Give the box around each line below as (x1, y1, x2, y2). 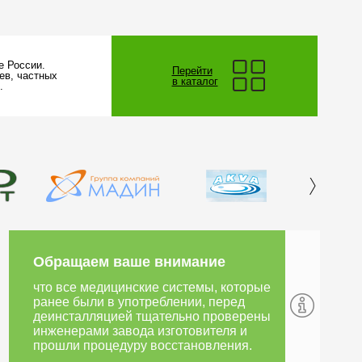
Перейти (171, 65, 213, 77)
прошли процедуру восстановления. (33, 339, 252, 352)
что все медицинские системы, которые (33, 280, 271, 294)
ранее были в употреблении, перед (33, 295, 245, 309)
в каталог (171, 75, 218, 87)
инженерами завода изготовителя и (33, 324, 247, 338)
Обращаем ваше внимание (33, 254, 225, 270)
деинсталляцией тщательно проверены (33, 309, 271, 323)
